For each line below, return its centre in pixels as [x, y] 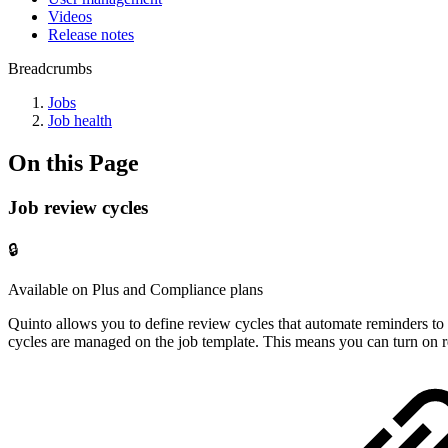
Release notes [91, 34]
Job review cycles [78, 207]
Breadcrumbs [50, 68]
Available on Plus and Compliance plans [135, 289]
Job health [80, 120]
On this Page [73, 162]
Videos [70, 16]
